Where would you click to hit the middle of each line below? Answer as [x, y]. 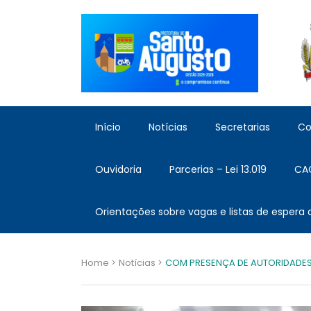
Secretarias [243, 127]
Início [108, 127]
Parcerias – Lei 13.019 [218, 170]
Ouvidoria [118, 170]
